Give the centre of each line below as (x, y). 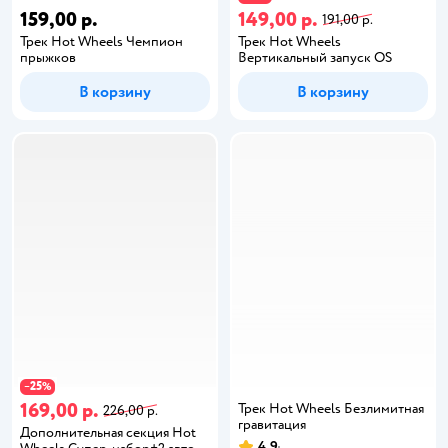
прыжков (48, 57)
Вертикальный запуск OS (315, 57)
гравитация (272, 424)
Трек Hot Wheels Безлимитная (331, 408)
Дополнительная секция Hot (108, 432)
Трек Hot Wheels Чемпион (101, 41)
